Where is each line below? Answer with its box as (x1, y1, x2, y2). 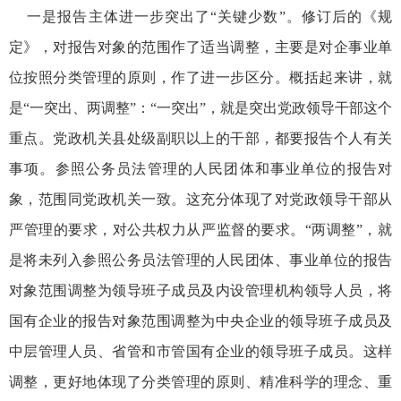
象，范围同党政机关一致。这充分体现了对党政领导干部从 (9, 191, 392, 207)
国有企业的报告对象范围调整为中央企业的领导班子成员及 (9, 312, 392, 328)
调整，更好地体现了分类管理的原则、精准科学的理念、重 (9, 373, 392, 389)
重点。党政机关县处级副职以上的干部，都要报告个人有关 (9, 130, 392, 146)
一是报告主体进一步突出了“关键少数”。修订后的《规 (9, 8, 392, 24)
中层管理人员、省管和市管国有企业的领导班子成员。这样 (9, 343, 392, 359)
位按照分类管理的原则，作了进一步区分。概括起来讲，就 (9, 69, 392, 85)
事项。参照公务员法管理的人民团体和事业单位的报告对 (9, 160, 392, 176)
